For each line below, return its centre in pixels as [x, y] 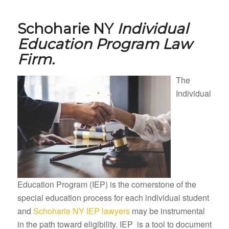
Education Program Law [105, 44]
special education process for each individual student [113, 198]
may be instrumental [167, 211]
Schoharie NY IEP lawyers [81, 211]
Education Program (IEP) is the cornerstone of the [107, 185]
